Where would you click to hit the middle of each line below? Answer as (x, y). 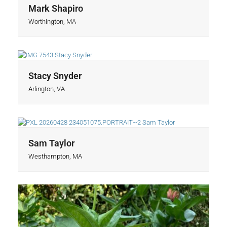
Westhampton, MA (55, 157)
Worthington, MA (52, 21)
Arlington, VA (46, 89)
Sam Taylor (51, 143)
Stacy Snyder (55, 75)
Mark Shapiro (55, 8)
